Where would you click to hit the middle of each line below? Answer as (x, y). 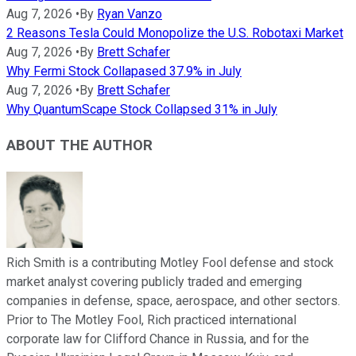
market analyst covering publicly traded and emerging (154, 281)
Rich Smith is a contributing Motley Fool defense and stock (170, 262)
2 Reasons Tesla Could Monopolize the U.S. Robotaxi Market (175, 33)
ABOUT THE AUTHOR (79, 145)
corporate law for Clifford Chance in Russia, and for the (158, 339)
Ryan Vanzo (130, 14)
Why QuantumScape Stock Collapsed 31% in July (142, 110)
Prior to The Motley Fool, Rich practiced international (151, 319)
